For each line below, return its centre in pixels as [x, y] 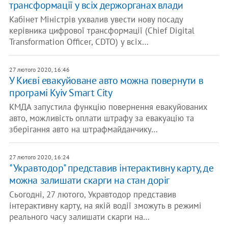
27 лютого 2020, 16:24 [39, 157]
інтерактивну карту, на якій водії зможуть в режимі [105, 206]
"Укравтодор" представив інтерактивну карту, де [111, 168]
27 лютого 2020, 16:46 [39, 69]
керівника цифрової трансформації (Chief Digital [102, 31]
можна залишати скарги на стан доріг [89, 180]
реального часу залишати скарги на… [79, 217]
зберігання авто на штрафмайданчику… [83, 129]
